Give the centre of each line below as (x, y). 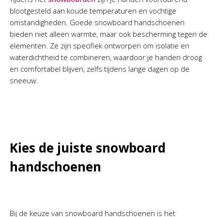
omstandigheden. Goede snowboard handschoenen (97, 22)
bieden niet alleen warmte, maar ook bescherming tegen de (108, 34)
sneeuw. (24, 80)
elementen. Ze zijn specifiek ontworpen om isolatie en (100, 46)
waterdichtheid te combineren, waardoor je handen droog (106, 57)
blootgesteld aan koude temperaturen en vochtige (93, 11)
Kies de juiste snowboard (88, 148)
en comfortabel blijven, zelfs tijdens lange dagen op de (100, 69)
